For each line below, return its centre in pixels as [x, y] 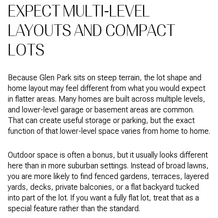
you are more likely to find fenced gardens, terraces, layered [108, 177]
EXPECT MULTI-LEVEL [79, 11]
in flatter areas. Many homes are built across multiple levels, [107, 99]
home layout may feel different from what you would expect [107, 89]
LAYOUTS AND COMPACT [91, 30]
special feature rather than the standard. [74, 209]
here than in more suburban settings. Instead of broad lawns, [108, 166]
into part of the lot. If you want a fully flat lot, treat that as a [103, 198]
